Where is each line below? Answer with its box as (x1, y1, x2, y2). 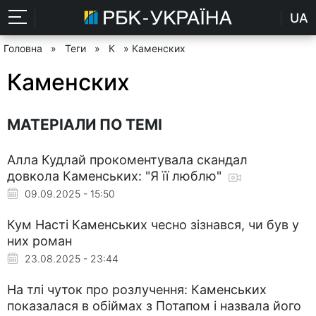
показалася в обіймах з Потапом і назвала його (7, 298, 301, 313)
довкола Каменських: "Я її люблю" (7, 168, 225, 183)
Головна (4, 42, 42, 54)
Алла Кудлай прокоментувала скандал (7, 152, 248, 167)
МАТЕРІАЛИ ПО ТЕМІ (7, 115, 162, 133)
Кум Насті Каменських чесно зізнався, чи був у (7, 217, 299, 232)
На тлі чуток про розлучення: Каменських (7, 281, 267, 297)
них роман (7, 233, 72, 248)
